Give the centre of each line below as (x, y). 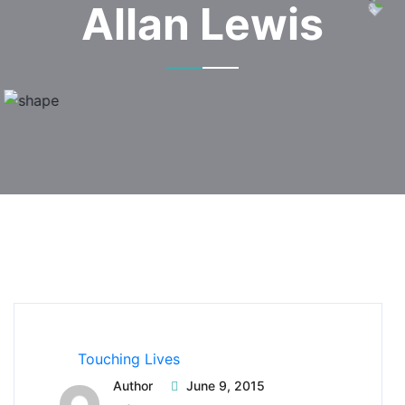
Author (132, 385)
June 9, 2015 (225, 385)
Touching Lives (129, 358)
